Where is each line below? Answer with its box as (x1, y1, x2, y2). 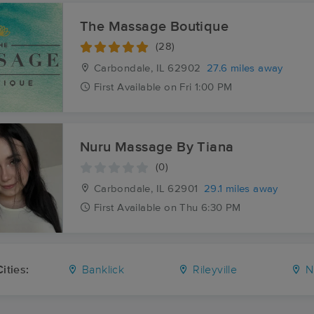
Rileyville (189, 264, 238, 276)
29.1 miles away (203, 184, 278, 195)
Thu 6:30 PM (179, 203, 241, 214)
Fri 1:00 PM (179, 82, 233, 93)
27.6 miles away (206, 63, 283, 74)
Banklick (78, 264, 125, 276)
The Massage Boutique (80, 20, 228, 34)
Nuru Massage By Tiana (80, 140, 234, 155)
